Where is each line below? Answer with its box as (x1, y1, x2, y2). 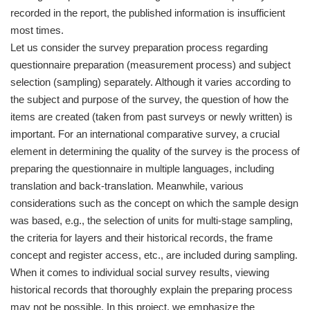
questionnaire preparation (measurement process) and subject (10, 59, 291, 71)
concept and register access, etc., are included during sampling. (10, 249, 298, 262)
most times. (10, 24, 64, 37)
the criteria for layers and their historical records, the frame (10, 232, 273, 244)
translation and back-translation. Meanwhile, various (10, 180, 244, 192)
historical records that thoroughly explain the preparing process (10, 284, 293, 296)
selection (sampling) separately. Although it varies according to (10, 76, 291, 89)
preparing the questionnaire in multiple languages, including (10, 163, 274, 175)
